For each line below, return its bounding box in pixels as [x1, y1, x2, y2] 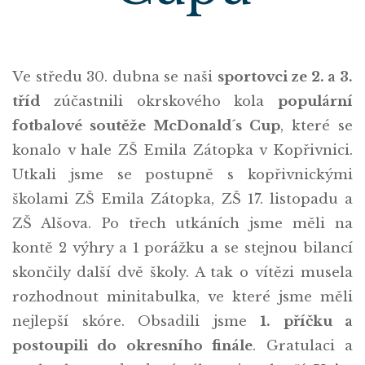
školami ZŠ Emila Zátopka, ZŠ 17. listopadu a [12, 191, 353, 208]
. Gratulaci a [253, 337, 354, 354]
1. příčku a [260, 313, 353, 330]
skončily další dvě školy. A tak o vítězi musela [12, 264, 353, 281]
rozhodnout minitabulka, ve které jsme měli [12, 288, 353, 306]
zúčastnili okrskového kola [40, 93, 278, 110]
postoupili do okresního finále [12, 337, 253, 354]
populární [278, 93, 353, 110]
